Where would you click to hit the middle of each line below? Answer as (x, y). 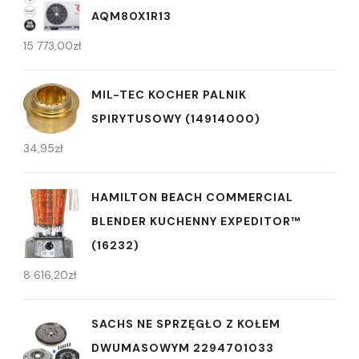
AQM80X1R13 (131, 16)
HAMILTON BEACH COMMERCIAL (192, 198)
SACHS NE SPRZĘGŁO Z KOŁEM (186, 324)
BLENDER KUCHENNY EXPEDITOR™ (196, 222)
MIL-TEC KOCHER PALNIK (169, 95)
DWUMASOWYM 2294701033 (183, 348)
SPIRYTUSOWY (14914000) (176, 119)
